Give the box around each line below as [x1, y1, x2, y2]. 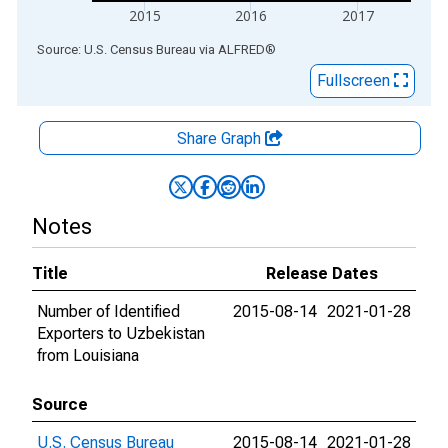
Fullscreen [317, 71, 394, 90]
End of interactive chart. [17, 39, 181, 58]
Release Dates [266, 264, 378, 283]
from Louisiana [37, 346, 139, 365]
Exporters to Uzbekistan [37, 324, 205, 343]
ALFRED [218, 42, 265, 57]
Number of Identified [37, 302, 180, 321]
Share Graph [177, 129, 265, 148]
